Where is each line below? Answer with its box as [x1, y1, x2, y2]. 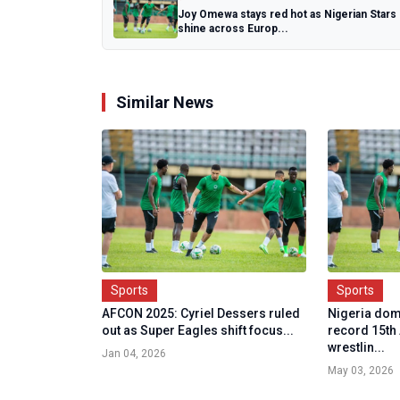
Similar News [116, 93, 213, 112]
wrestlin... [328, 340, 386, 354]
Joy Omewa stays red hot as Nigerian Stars [178, 7, 396, 21]
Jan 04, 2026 [102, 347, 166, 360]
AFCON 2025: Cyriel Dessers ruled [102, 306, 300, 321]
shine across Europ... [178, 21, 288, 35]
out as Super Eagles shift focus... [102, 323, 294, 337]
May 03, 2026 [328, 364, 395, 377]
